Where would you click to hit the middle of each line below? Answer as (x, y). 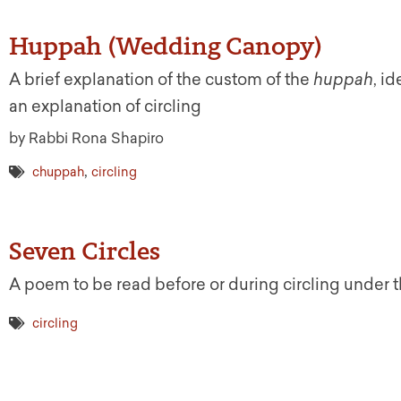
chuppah (58, 173)
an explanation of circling (105, 107)
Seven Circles (85, 251)
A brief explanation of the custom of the (161, 80)
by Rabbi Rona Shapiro (86, 139)
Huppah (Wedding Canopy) (166, 46)
